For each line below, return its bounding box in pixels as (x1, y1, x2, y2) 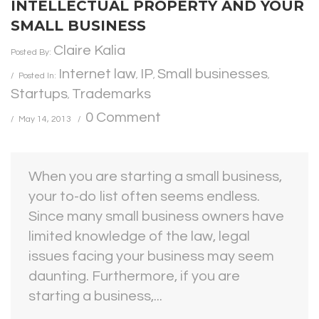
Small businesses (157, 67, 268, 81)
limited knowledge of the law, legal (28, 229, 250, 244)
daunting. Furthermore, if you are (28, 269, 240, 283)
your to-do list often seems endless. (28, 189, 260, 204)
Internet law (58, 67, 136, 81)
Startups (11, 87, 68, 101)
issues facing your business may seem (28, 249, 274, 263)
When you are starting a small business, (28, 169, 282, 184)
